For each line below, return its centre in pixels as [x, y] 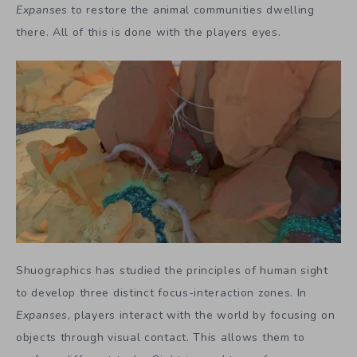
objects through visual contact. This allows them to [161, 337]
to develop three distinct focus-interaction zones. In [162, 292]
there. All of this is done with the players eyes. [149, 32]
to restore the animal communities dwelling [193, 10]
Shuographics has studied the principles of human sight [172, 270]
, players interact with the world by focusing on [201, 315]
